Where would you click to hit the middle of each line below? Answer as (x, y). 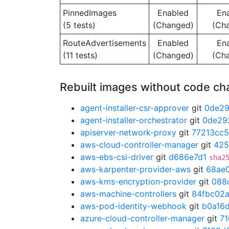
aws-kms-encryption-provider (138, 181)
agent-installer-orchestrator (134, 120)
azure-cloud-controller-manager (142, 218)
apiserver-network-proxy (128, 132)
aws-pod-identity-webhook (133, 206)
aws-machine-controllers (128, 194)
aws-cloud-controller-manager (139, 145)
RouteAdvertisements (105, 43)
